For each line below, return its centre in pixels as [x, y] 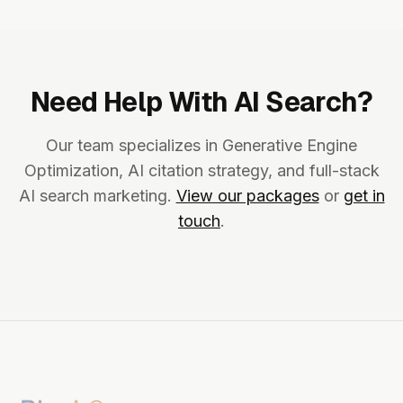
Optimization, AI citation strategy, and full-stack [201, 170]
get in [364, 196]
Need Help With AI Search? [201, 102]
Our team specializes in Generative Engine [201, 145]
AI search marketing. [97, 196]
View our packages [247, 196]
